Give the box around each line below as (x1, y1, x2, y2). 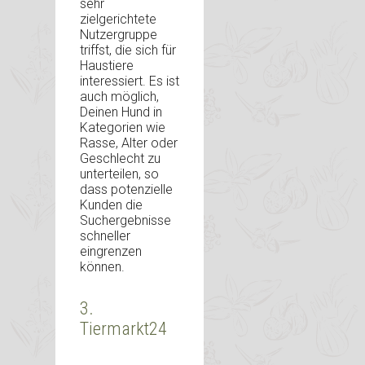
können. (80, 259, 125, 275)
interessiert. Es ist (80, 73, 179, 90)
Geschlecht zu (80, 151, 161, 167)
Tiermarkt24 (80, 319, 167, 340)
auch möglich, (80, 89, 159, 105)
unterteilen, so (80, 166, 159, 182)
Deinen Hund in (80, 104, 162, 121)
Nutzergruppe (80, 27, 157, 43)
